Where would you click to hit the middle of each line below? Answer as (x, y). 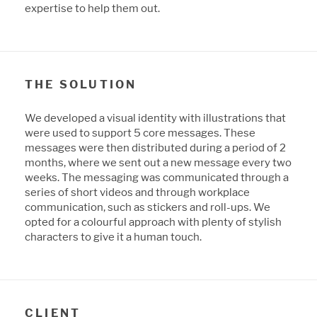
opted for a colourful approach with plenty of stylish (153, 221)
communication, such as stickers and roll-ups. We (148, 207)
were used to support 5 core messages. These (140, 132)
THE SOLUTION (81, 84)
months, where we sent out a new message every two (158, 162)
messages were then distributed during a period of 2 (155, 147)
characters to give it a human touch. (113, 236)
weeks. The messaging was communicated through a (157, 177)
